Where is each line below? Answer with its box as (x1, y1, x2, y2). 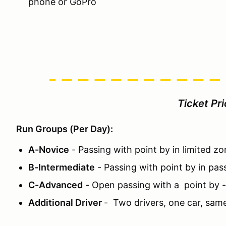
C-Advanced (28, 180, 83, 191)
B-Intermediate (28, 162, 95, 173)
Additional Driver (28, 197, 104, 208)
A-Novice (28, 144, 69, 155)
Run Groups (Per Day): (16, 124, 113, 135)
